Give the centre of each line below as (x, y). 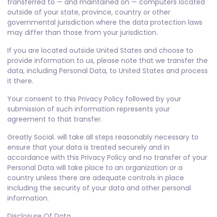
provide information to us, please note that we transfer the (108, 61)
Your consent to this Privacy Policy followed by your (94, 99)
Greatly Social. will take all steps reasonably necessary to (103, 137)
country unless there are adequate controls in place (96, 178)
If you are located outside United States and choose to (100, 50)
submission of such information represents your (89, 109)
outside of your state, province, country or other (89, 12)
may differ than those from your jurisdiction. (83, 32)
